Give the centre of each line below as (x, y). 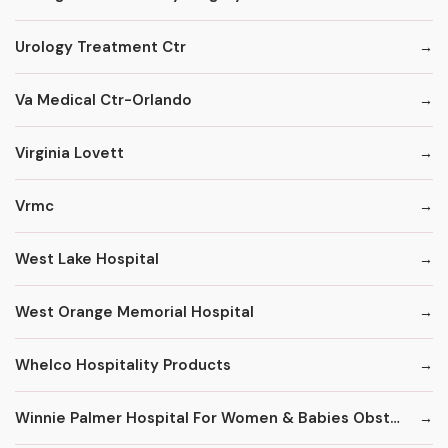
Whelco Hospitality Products (123, 364)
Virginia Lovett (69, 152)
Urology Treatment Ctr (100, 46)
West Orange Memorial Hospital (134, 311)
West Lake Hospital (87, 258)
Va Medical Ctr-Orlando (103, 99)
